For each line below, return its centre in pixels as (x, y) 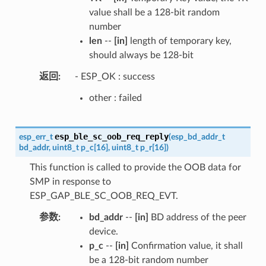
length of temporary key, (179, 41)
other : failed (115, 98)
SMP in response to (70, 181)
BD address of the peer (197, 217)
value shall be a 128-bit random (154, 12)
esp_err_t (36, 137)
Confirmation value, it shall (186, 246)
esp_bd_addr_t (198, 137)
